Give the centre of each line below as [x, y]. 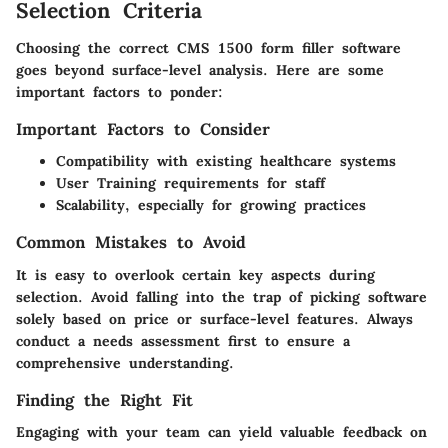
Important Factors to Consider [143, 129]
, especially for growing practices [245, 205]
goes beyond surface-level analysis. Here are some [200, 70]
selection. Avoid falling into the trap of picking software [221, 296]
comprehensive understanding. [125, 362]
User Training [106, 183]
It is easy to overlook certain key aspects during [195, 274]
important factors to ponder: [119, 92]
